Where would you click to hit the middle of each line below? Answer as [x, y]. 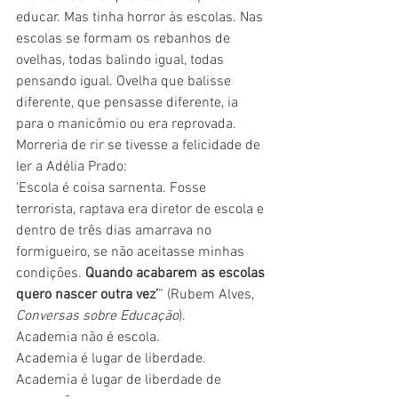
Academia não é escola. [90, 338]
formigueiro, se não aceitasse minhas [132, 252]
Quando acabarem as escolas [177, 274]
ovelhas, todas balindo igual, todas [122, 60]
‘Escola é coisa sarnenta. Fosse [113, 188]
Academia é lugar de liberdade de [120, 380]
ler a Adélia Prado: [72, 167]
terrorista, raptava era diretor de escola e [142, 210]
